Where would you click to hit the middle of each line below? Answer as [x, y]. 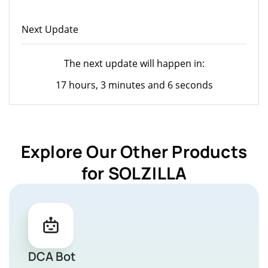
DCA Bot [52, 256]
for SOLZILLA [134, 173]
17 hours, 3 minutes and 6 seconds [134, 85]
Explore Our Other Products [134, 151]
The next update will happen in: [134, 63]
